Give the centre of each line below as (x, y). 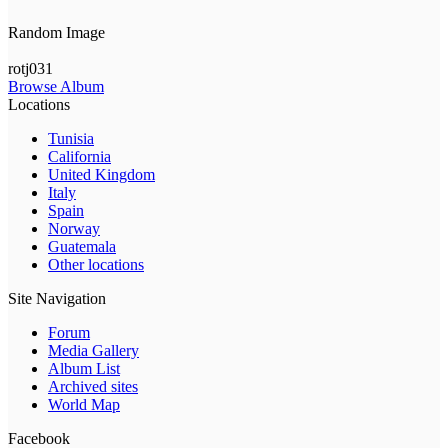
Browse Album (56, 87)
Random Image (56, 33)
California (79, 157)
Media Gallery (93, 351)
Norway (74, 229)
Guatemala (82, 247)
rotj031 (30, 69)
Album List (84, 369)
